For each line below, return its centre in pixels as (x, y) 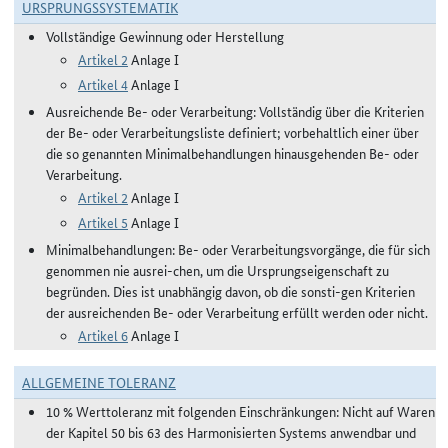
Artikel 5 (103, 222)
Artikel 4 (103, 84)
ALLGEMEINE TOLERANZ (99, 382)
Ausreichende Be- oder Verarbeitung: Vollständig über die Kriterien (235, 111)
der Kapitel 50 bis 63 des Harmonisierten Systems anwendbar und (231, 432)
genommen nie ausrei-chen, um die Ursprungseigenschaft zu (217, 270)
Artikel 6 (103, 335)
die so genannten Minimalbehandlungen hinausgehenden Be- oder (232, 153)
